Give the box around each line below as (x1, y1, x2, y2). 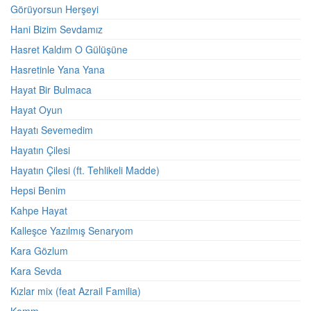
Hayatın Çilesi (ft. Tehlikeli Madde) (10, 163, 160, 177)
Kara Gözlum (10, 244, 68, 258)
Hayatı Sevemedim (10, 123, 93, 137)
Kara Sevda (10, 264, 62, 278)
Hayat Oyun (10, 103, 62, 117)
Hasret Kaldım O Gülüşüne (10, 42, 128, 56)
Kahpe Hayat (10, 203, 67, 217)
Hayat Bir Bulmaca (10, 83, 92, 96)
